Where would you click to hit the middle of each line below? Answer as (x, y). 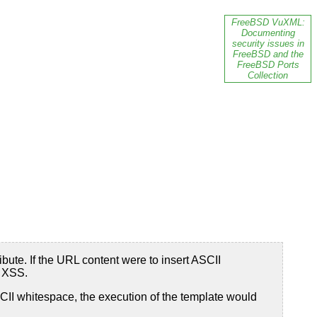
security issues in (268, 44)
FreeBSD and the (268, 54)
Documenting (268, 33)
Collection (268, 76)
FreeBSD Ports (268, 65)
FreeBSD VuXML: (268, 23)
